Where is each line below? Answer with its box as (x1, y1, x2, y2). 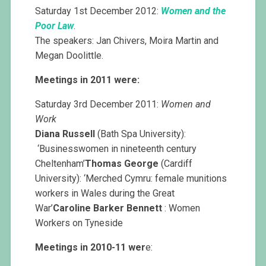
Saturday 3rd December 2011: (35, 99, 161, 110)
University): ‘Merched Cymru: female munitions (35, 173, 227, 185)
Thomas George (85, 158, 159, 170)
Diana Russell (35, 128, 96, 140)
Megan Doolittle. (35, 50, 104, 62)
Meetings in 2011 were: (35, 74, 140, 86)
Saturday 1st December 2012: (35, 5, 161, 17)
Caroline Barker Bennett (53, 202, 163, 214)
